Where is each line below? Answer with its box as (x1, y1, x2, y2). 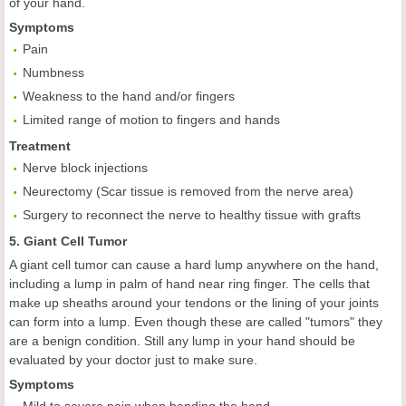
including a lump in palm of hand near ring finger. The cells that (9, 276, 370, 292)
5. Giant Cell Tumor (9, 234, 127, 249)
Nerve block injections (23, 160, 148, 176)
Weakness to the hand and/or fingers (23, 89, 235, 104)
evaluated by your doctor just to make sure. (9, 353, 257, 368)
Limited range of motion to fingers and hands (23, 112, 280, 128)
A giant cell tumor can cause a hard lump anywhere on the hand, (9, 257, 379, 273)
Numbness (23, 65, 84, 81)
